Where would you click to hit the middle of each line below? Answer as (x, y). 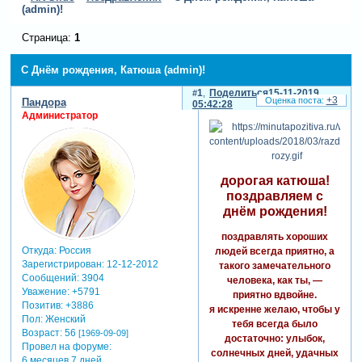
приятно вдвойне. (275, 295)
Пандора (44, 103)
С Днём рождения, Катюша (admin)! (113, 69)
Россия (74, 250)
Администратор (59, 116)
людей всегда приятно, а (275, 251)
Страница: (48, 38)
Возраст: (42, 333)
